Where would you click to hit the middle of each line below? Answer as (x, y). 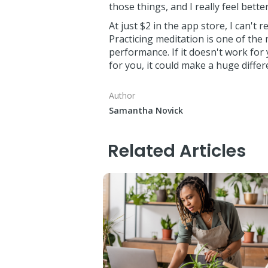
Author (122, 95)
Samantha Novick (146, 110)
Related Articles (177, 151)
